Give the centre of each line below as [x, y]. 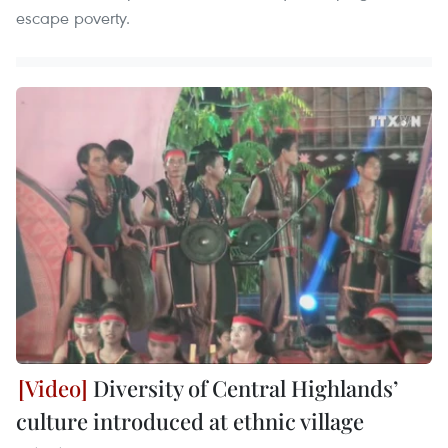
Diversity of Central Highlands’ [243, 388]
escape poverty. [73, 17]
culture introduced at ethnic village [190, 421]
